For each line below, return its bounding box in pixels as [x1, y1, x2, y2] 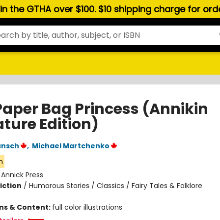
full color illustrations [52, 202, 122, 212]
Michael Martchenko [31, 141, 110, 151]
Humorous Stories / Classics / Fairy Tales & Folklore [28, 181, 202, 191]
